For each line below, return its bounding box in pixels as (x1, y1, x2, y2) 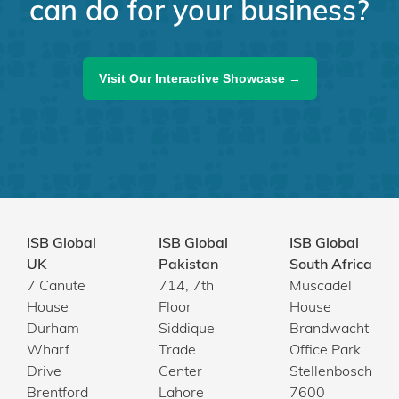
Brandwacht (289, 322, 369, 338)
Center (158, 365, 202, 380)
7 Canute (27, 280, 85, 295)
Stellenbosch (289, 365, 372, 380)
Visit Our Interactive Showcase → (98, 71, 301, 86)
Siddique (158, 322, 215, 338)
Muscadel (289, 280, 352, 295)
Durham (27, 322, 79, 338)
